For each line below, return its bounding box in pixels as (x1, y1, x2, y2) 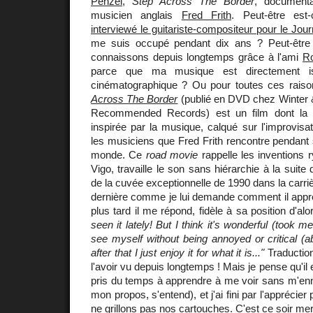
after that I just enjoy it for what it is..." (91, 247, 265, 259)
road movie (145, 149, 198, 161)
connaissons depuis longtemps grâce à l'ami (91, 51, 303, 64)
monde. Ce (91, 149, 146, 161)
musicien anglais (91, 9, 182, 22)
